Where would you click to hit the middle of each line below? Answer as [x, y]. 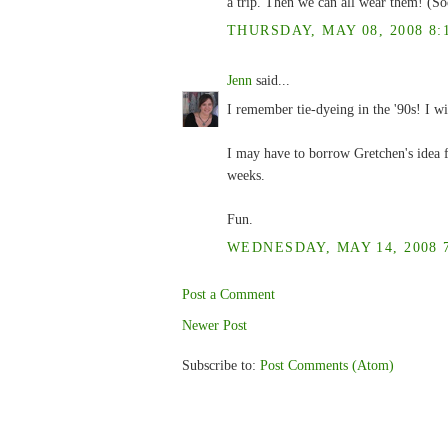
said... [271, 79]
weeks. [246, 174]
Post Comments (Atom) [327, 365]
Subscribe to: [221, 365]
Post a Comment [228, 293]
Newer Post [214, 324]
